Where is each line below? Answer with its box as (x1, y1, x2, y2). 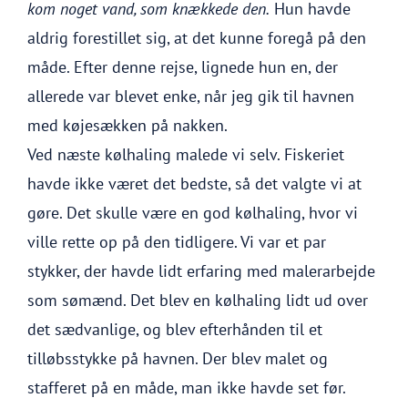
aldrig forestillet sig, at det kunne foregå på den (27, 27, 366, 48)
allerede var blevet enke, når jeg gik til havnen (27, 86, 354, 107)
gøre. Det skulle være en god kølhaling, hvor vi (27, 202, 358, 223)
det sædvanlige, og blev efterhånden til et (27, 319, 322, 340)
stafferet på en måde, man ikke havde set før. (27, 377, 346, 398)
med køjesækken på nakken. (27, 115, 228, 136)
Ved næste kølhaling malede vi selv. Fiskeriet (27, 144, 344, 165)
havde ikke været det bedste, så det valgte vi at (27, 173, 362, 194)
